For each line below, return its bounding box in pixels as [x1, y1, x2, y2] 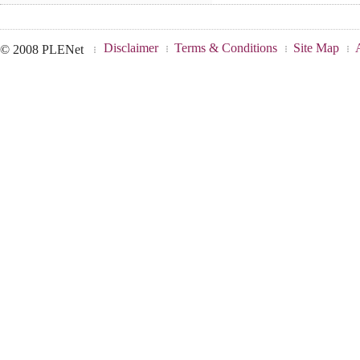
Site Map [293, 41, 339, 55]
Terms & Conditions [174, 41, 277, 55]
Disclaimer [104, 41, 158, 55]
